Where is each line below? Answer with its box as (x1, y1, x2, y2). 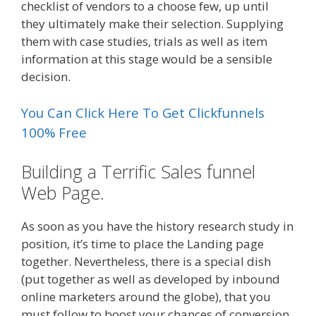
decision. (21, 68, 71, 85)
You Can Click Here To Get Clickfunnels (21, 104, 265, 122)
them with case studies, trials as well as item (21, 32, 267, 49)
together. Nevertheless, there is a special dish (21, 253, 271, 269)
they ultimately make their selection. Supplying (21, 15, 284, 32)
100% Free (21, 123, 87, 142)
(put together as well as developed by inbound (21, 270, 280, 287)
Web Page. (21, 180, 104, 205)
